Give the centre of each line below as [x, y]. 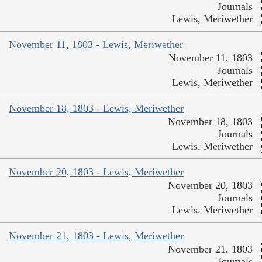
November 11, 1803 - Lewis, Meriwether [96, 44]
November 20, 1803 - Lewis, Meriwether [96, 172]
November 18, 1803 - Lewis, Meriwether [96, 108]
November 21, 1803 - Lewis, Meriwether [96, 235]
